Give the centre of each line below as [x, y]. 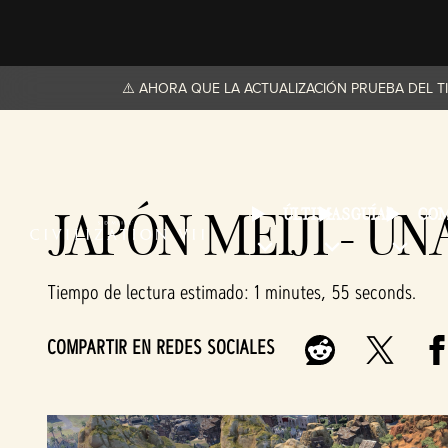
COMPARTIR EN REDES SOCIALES [161, 347]
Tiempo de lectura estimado [145, 292]
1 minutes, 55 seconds [333, 292]
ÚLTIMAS [316, 214]
